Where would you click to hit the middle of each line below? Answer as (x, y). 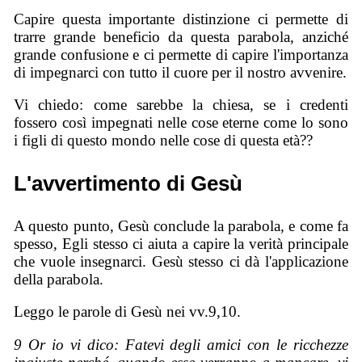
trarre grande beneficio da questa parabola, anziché (181, 36)
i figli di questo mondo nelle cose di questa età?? (164, 141)
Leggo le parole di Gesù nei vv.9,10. (128, 312)
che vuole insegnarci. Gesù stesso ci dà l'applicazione (181, 261)
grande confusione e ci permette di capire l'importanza (181, 54)
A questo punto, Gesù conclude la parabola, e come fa (181, 225)
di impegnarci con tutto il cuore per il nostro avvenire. (181, 72)
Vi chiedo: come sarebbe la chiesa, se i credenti (181, 105)
